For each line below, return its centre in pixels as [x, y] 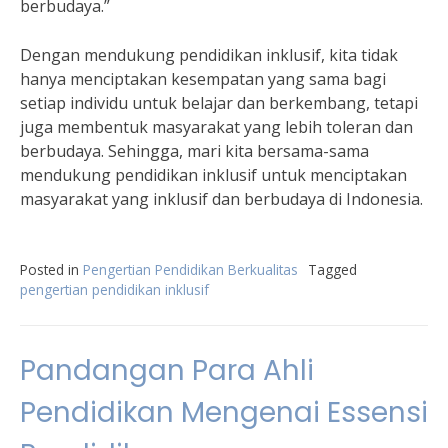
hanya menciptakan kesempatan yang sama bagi [203, 79]
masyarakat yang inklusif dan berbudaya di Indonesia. [221, 199]
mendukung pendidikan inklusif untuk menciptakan [213, 175]
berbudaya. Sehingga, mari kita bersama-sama [194, 151]
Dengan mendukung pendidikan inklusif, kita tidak [209, 55]
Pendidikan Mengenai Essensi [224, 412]
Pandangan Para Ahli [167, 370]
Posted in [51, 269]
